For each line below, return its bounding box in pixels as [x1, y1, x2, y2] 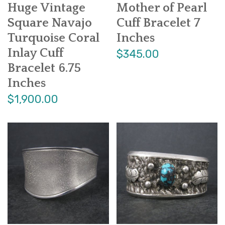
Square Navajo [8, 16, 92, 31]
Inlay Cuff [8, 46, 63, 61]
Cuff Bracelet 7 [116, 16, 200, 31]
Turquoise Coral [8, 31, 99, 46]
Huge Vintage [8, 1, 85, 16]
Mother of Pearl [116, 1, 207, 16]
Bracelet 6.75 [8, 61, 81, 76]
